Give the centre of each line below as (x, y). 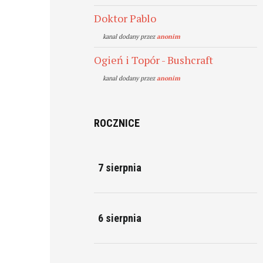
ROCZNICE (117, 123)
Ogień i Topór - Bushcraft (154, 60)
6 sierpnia (120, 218)
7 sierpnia (120, 168)
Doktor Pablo (125, 18)
